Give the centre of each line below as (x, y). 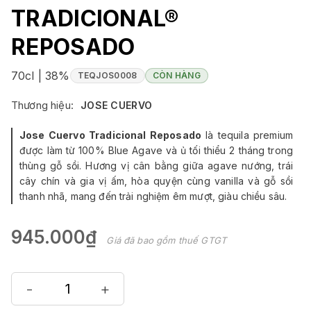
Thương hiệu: (42, 106)
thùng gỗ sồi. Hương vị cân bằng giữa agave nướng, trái (156, 166)
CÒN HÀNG (176, 76)
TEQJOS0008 (107, 76)
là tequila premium (247, 135)
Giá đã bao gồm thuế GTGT (166, 241)
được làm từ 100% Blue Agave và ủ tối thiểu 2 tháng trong (156, 151)
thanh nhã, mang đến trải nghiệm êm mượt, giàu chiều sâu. (153, 196)
